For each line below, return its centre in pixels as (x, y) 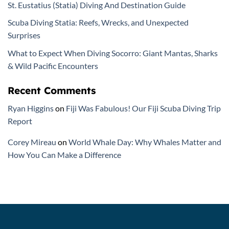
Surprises (24, 35)
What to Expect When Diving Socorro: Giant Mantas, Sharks (113, 53)
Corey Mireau (32, 142)
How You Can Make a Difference (64, 154)
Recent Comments (52, 90)
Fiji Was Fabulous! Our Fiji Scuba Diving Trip (143, 108)
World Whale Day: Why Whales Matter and (145, 142)
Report (20, 121)
